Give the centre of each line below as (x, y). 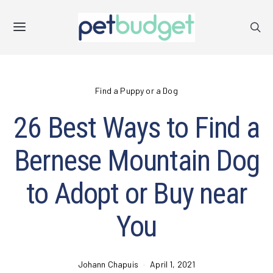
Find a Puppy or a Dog (136, 90)
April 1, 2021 (173, 264)
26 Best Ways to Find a (136, 128)
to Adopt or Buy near (136, 193)
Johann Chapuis (108, 264)
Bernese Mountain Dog (136, 161)
